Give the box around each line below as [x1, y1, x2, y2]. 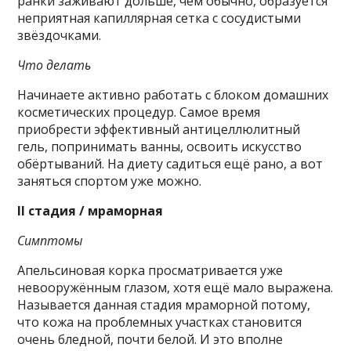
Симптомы [17, 232, 84, 250]
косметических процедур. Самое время [17, 103, 261, 121]
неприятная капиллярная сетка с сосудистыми [17, 9, 302, 27]
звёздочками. [17, 27, 102, 45]
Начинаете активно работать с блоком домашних [17, 86, 329, 104]
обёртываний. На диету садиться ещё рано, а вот [17, 155, 324, 173]
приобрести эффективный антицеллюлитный [17, 121, 301, 139]
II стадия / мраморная [17, 202, 164, 220]
